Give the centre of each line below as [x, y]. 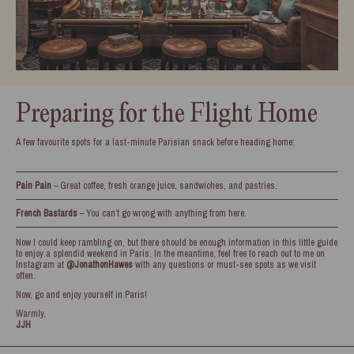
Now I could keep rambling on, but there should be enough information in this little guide [177, 242]
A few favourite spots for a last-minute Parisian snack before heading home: [155, 142]
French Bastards [47, 213]
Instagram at [41, 264]
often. [27, 275]
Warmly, [31, 313]
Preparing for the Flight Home [167, 115]
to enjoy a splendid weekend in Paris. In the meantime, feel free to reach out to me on [170, 253]
